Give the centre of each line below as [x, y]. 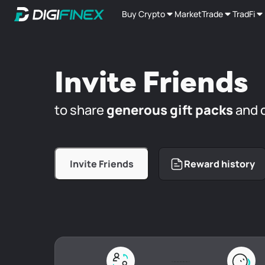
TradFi [244, 14]
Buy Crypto [143, 14]
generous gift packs [170, 110]
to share [79, 110]
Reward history [219, 164]
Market [188, 14]
